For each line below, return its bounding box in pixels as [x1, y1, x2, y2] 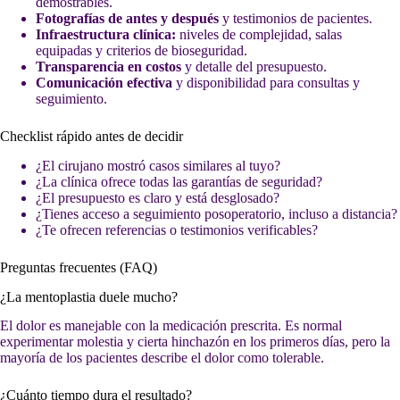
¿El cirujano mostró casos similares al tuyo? [36, 157, 280, 173]
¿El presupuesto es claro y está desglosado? [36, 189, 279, 205]
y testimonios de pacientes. [219, 10, 372, 26]
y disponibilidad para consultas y [172, 74, 360, 90]
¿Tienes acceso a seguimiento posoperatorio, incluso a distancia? [36, 205, 397, 221]
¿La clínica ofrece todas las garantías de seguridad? [36, 173, 322, 189]
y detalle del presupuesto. [181, 58, 327, 74]
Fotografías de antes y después [36, 10, 219, 26]
